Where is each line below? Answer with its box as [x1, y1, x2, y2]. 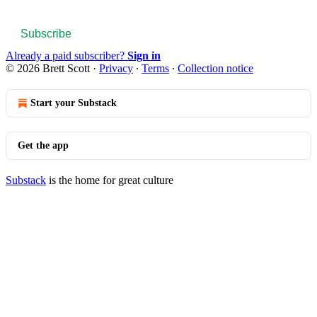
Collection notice [178, 62, 253, 74]
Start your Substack [30, 97, 117, 108]
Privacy [99, 62, 133, 74]
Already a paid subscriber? [6, 49, 127, 62]
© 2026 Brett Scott [6, 62, 90, 74]
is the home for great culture [46, 173, 173, 186]
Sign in [127, 49, 161, 62]
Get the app [18, 139, 69, 151]
